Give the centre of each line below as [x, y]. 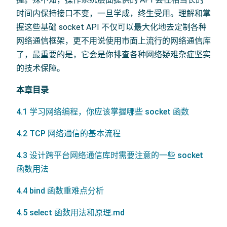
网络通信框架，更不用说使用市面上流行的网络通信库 [113, 41]
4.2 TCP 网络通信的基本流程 [68, 133]
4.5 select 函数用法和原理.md [70, 212]
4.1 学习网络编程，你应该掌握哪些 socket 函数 [103, 111]
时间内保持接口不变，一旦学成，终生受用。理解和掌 [113, 13]
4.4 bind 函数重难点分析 [60, 191]
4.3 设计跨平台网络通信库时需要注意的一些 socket [110, 155]
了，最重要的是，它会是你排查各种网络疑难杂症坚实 [113, 54]
